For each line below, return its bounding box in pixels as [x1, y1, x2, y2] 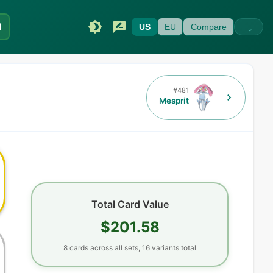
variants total [150, 243, 197, 252]
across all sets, [88, 243, 143, 252]
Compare [190, 22, 227, 32]
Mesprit [159, 96, 189, 105]
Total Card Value [91, 197, 169, 210]
